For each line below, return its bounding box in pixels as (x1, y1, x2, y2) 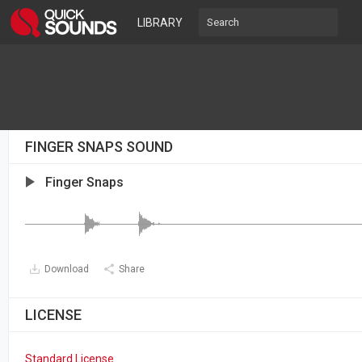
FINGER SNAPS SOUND (25, 138, 173, 155)
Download (44, 263, 89, 275)
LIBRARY (137, 16, 183, 29)
